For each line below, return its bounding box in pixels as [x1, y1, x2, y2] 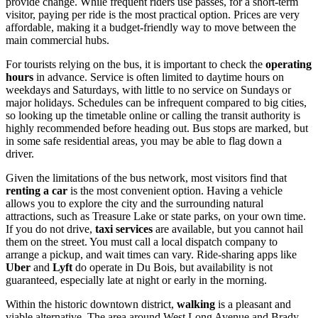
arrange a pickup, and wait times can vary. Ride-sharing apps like [6, 248, 297, 261]
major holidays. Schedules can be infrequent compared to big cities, [6, 97, 307, 109]
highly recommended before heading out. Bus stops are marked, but [6, 122, 308, 135]
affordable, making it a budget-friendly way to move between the [6, 21, 296, 34]
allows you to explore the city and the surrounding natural [6, 197, 263, 210]
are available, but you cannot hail [153, 223, 303, 236]
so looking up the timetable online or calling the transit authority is [6, 109, 300, 122]
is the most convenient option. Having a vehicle [67, 185, 283, 197]
